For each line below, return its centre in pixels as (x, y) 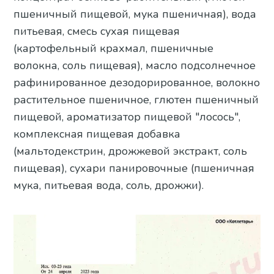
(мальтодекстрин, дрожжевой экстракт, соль (131, 151)
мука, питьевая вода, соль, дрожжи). (109, 186)
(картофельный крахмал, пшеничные (114, 49)
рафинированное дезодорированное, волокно (137, 83)
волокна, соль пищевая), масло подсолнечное (135, 66)
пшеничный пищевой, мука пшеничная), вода (135, 14)
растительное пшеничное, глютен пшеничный (136, 100)
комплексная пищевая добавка (97, 134)
